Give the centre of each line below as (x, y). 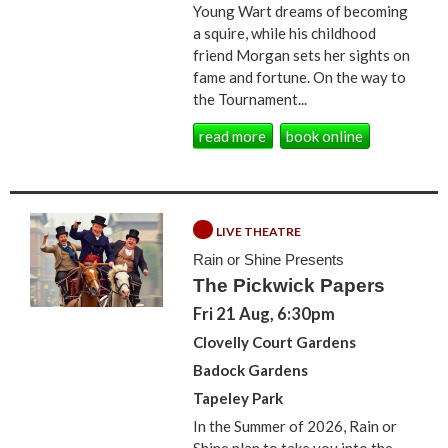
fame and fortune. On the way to (300, 76)
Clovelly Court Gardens (275, 341)
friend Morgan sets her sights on (302, 54)
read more (233, 136)
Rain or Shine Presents (269, 260)
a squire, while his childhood (285, 32)
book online (325, 136)
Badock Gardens (251, 369)
